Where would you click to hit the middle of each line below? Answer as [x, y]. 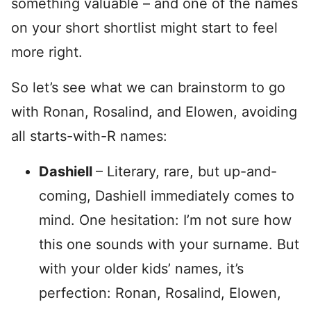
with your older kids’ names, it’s [141, 269]
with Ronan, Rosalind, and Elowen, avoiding [154, 112]
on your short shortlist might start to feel [144, 28]
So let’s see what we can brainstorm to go [148, 87]
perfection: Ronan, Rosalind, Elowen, [160, 293]
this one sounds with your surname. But [169, 244]
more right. [47, 52]
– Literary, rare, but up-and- [186, 171]
